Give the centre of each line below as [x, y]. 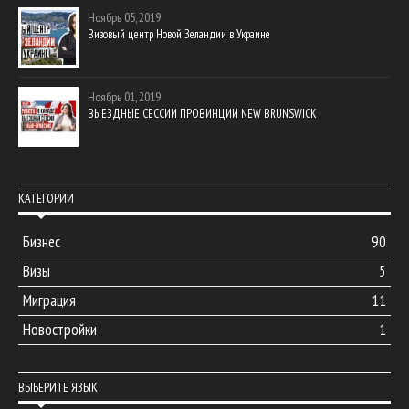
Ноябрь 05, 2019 [124, 18]
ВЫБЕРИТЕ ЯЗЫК [58, 388]
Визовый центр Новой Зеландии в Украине [179, 35]
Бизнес [42, 242]
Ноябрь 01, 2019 [124, 97]
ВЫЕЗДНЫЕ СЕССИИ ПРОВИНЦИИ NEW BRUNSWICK [202, 114]
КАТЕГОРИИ [46, 199]
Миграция [49, 301]
